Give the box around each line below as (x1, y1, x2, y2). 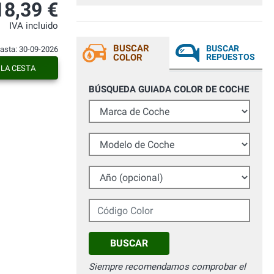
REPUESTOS (206, 52, 255, 62)
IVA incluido (9, 21, 58, 31)
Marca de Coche (88, 100, 155, 112)
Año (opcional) (88, 166, 149, 178)
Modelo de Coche (88, 133, 160, 145)
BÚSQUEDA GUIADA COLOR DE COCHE (89, 84, 249, 95)
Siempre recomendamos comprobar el (89, 261, 246, 273)
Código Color (88, 199, 143, 211)
